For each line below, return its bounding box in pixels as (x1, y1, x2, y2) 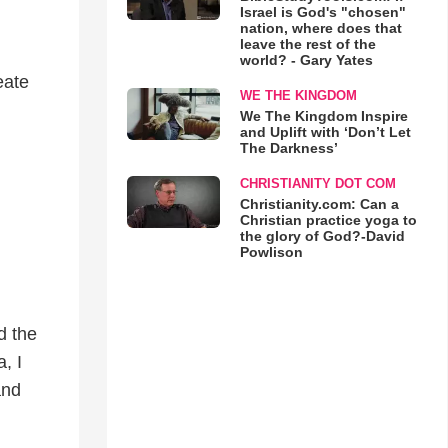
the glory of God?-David (239, 228, 405, 244)
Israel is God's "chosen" (239, 4, 406, 20)
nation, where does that (239, 20, 402, 36)
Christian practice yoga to (239, 212, 417, 228)
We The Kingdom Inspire (239, 108, 408, 124)
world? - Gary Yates (239, 52, 373, 68)
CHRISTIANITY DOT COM (239, 176, 396, 191)
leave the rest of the (239, 36, 376, 52)
